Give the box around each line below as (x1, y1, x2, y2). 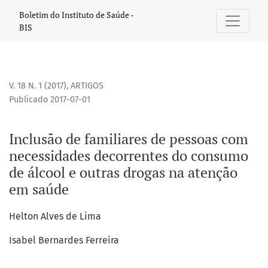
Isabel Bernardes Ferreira (9, 234, 119, 246)
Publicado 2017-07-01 (9, 95, 90, 105)
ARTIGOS (71, 81, 103, 92)
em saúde (9, 179, 69, 199)
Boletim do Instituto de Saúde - (19, 9, 134, 20)
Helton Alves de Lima (9, 211, 101, 223)
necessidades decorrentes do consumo (9, 146, 248, 166)
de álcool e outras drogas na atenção (9, 163, 237, 182)
